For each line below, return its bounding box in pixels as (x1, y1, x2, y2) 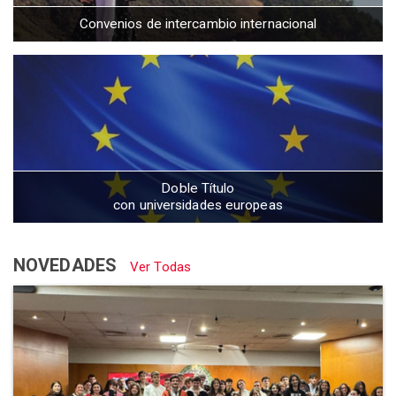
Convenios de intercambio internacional (79, 16, 317, 32)
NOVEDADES (13, 255, 121, 276)
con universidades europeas (113, 197, 283, 213)
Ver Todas (130, 259, 191, 275)
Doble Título (161, 180, 235, 196)
